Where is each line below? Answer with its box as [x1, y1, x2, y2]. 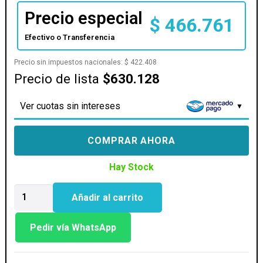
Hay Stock [109, 161, 154, 173]
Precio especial [25, 8, 143, 28]
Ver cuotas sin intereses [20, 100, 121, 112]
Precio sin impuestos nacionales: [14, 58, 125, 66]
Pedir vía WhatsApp [29, 221, 116, 233]
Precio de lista [14, 70, 103, 86]
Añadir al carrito [71, 191, 143, 203]
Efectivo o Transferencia [25, 32, 115, 42]
